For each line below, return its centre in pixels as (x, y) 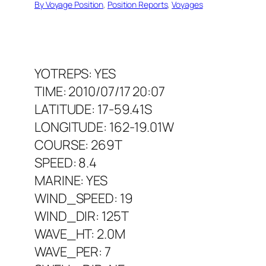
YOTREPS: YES (75, 74)
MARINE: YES (71, 181)
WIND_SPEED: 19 (84, 199)
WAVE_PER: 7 (73, 252)
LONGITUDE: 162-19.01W (104, 127)
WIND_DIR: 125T (82, 216)
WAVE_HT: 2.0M (80, 234)
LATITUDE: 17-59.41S (94, 110)
